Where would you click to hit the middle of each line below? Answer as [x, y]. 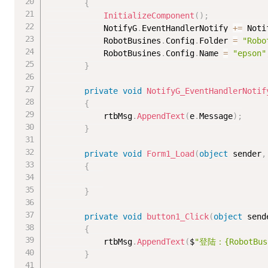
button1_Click [178, 217]
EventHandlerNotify [188, 28]
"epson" [250, 54]
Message [216, 116]
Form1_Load [171, 154]
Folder [216, 41]
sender [245, 154]
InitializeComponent [149, 16]
